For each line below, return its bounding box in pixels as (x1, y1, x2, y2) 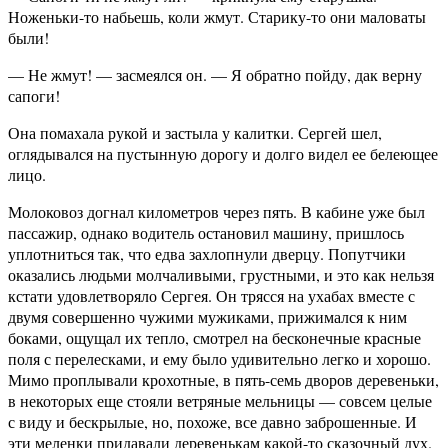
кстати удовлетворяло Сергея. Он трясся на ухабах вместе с (8, 285, 415, 307)
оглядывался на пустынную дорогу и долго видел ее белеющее (8, 143, 438, 165)
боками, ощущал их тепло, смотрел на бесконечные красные (8, 327, 421, 349)
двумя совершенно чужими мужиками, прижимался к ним (8, 306, 407, 328)
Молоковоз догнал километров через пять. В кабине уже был (8, 201, 425, 223)
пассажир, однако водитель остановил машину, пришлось (8, 222, 404, 244)
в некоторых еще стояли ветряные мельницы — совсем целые (8, 390, 432, 412)
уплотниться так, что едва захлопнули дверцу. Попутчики (8, 243, 406, 265)
